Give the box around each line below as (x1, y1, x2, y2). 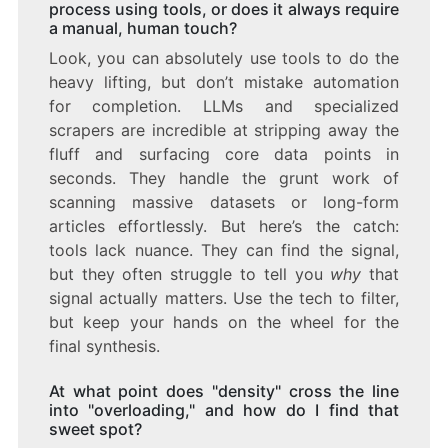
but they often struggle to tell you (48, 263, 331, 284)
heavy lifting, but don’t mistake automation (48, 71, 400, 92)
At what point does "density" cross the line (48, 380, 400, 401)
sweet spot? (48, 418, 142, 439)
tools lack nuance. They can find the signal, (48, 239, 400, 260)
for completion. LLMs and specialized (48, 95, 400, 116)
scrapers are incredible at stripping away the (48, 119, 400, 140)
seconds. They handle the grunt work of (48, 167, 400, 188)
